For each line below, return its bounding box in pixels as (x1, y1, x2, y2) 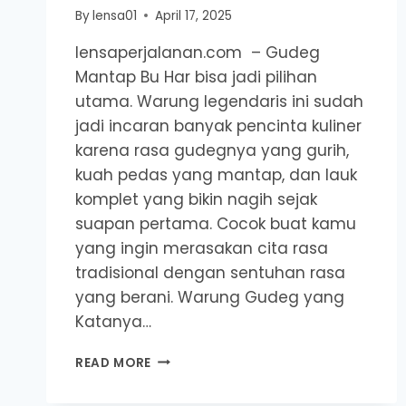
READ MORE (75, 353, 152, 372)
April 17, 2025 (155, 6, 233, 24)
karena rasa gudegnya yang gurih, (75, 139, 349, 161)
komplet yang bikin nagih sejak (75, 188, 317, 210)
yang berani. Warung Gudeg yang (75, 285, 344, 308)
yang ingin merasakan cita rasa (75, 237, 328, 259)
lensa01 (92, 6, 138, 24)
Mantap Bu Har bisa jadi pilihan (75, 65, 317, 88)
